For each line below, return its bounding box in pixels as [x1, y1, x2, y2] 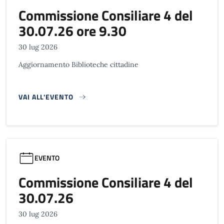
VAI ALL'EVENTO [18, 91, 73, 102]
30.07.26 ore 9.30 [18, 20, 126, 41]
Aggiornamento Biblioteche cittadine [18, 60, 138, 69]
